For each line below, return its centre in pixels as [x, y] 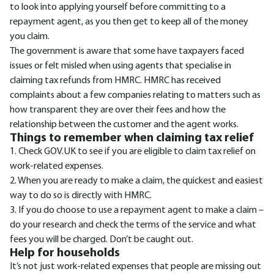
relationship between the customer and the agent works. [124, 125]
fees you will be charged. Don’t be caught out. [102, 240]
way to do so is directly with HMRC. [81, 196]
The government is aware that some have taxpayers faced [127, 51]
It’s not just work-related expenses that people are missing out [135, 267]
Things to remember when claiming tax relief [132, 138]
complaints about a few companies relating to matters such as [135, 95]
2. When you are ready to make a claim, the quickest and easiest [136, 181]
